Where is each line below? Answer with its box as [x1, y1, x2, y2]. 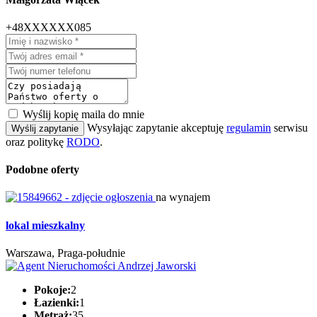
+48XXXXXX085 [6, 21, 91, 33]
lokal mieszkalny [6, 219, 85, 231]
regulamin [226, 121, 271, 134]
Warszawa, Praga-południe [6, 246, 125, 259]
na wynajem [156, 191, 210, 204]
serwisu [271, 121, 308, 134]
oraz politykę [6, 135, 67, 148]
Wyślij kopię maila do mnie [23, 108, 144, 120]
